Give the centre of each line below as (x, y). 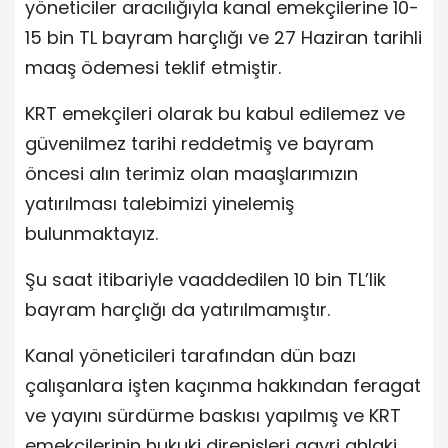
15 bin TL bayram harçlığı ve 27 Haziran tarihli (223, 37)
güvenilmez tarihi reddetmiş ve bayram (199, 143)
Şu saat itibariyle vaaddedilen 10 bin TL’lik (205, 279)
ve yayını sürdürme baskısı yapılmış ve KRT (213, 415)
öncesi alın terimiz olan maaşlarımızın (191, 173)
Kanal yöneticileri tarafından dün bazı (190, 355)
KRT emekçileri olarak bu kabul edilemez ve (215, 113)
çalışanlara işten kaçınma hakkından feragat (223, 385)
